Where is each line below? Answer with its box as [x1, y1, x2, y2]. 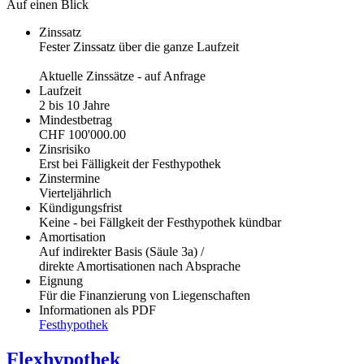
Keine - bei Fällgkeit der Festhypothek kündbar [39, 214, 281, 229]
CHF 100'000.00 [39, 127, 126, 141]
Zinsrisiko [39, 141, 90, 156]
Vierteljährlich [39, 185, 111, 200]
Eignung [39, 273, 83, 288]
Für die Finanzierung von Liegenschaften [39, 288, 250, 302]
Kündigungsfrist [39, 200, 122, 214]
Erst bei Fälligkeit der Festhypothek [39, 156, 221, 171]
